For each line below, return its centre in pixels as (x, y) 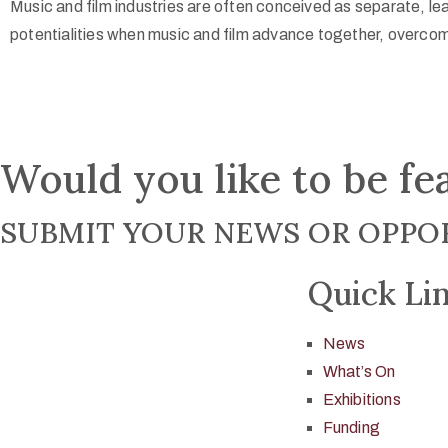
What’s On (359, 371)
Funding (351, 427)
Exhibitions (361, 399)
